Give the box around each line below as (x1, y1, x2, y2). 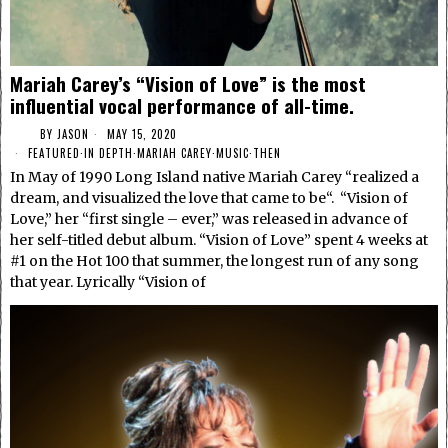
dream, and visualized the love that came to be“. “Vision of (10, 189, 408, 208)
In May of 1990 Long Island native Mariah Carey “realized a (10, 168, 419, 187)
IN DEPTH (84, 145, 133, 162)
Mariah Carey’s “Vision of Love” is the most (10, 69, 366, 98)
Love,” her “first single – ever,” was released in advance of (10, 210, 408, 229)
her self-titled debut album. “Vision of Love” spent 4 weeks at (10, 231, 428, 250)
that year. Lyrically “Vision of (10, 273, 206, 292)
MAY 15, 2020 (103, 125, 177, 142)
